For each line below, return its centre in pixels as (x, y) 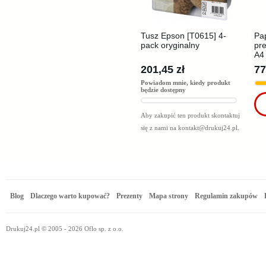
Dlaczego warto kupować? (70, 196)
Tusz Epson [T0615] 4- (183, 36)
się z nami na (159, 128)
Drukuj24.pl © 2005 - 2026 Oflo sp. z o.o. (65, 229)
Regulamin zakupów (227, 196)
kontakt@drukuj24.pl (208, 128)
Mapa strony (169, 196)
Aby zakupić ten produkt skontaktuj (190, 115)
